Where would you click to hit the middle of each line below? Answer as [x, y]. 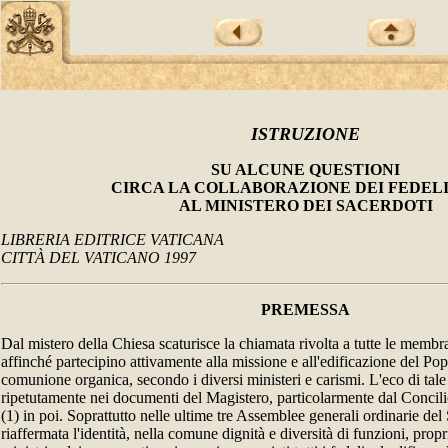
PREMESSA [305, 309]
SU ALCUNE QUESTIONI [305, 169]
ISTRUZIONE [305, 134]
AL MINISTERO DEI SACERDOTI [305, 205]
